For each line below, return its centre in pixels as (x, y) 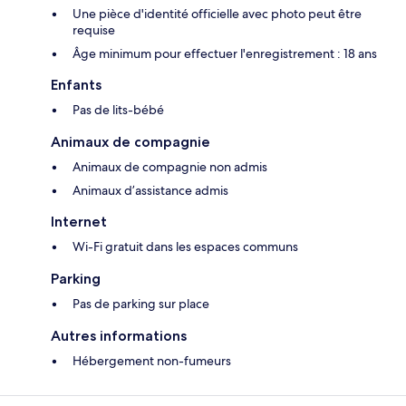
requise (94, 30)
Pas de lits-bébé (118, 110)
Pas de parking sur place (141, 304)
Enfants (76, 85)
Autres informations (119, 336)
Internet (79, 222)
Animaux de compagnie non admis (170, 167)
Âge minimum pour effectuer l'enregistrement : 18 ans (225, 54)
